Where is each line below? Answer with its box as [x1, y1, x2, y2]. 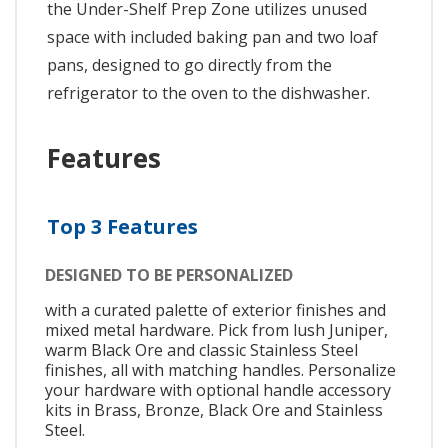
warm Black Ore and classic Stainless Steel [45, 339, 358, 362]
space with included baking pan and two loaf [47, 25, 378, 48]
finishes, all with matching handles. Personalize [45, 359, 396, 382]
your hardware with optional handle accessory [45, 379, 391, 402]
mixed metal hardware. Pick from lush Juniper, [45, 319, 388, 342]
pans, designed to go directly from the [47, 53, 332, 76]
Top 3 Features [47, 212, 198, 240]
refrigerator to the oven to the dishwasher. [47, 81, 370, 104]
